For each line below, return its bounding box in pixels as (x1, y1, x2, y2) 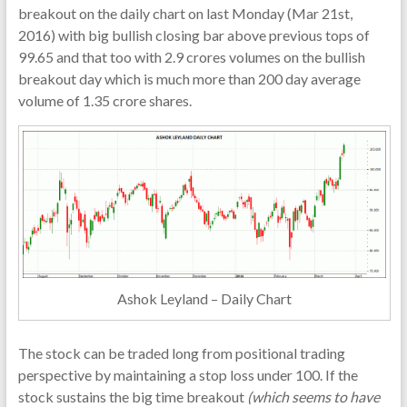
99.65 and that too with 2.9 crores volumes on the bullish (17, 48, 365, 66)
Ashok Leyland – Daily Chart (116, 290, 292, 308)
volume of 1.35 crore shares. (17, 92, 192, 110)
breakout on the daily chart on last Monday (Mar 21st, (17, 5, 352, 23)
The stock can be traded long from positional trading (17, 344, 345, 362)
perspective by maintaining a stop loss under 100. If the (17, 366, 358, 384)
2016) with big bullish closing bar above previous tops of (17, 26, 370, 45)
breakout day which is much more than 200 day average (17, 70, 361, 88)
